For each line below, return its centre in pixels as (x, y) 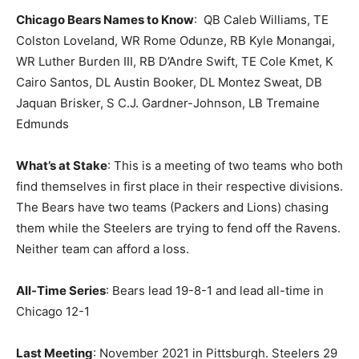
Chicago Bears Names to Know (105, 19)
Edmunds (42, 123)
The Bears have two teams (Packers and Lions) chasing (172, 207)
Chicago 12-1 (53, 311)
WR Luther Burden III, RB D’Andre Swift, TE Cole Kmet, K (175, 61)
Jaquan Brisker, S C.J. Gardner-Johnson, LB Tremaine (168, 103)
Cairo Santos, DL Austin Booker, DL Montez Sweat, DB (169, 82)
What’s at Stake (62, 165)
